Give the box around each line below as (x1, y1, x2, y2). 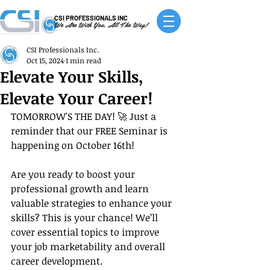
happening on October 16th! (11, 139, 134, 152)
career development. (11, 254, 102, 268)
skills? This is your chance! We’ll (11, 211, 160, 224)
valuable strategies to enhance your (11, 196, 174, 210)
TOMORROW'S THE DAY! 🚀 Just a (11, 110, 159, 123)
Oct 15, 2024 (27, 55, 64, 65)
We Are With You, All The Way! (54, 19, 147, 30)
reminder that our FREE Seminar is (11, 124, 170, 137)
